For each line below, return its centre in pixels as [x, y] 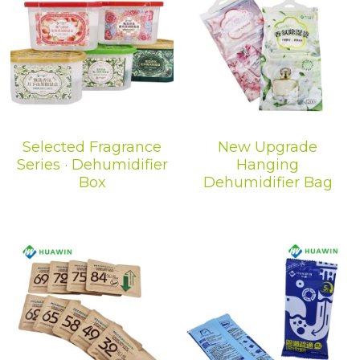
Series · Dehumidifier [92, 165]
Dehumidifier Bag [268, 183]
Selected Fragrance [92, 147]
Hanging [268, 165]
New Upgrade [268, 147]
